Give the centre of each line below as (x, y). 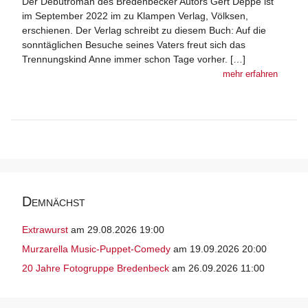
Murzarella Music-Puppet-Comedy (96, 249)
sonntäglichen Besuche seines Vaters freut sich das (134, 45)
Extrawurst (45, 230)
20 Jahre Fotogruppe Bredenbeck (96, 268)
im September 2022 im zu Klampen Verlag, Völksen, (135, 16)
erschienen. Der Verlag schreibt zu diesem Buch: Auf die (144, 31)
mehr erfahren (250, 75)
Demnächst (54, 202)
